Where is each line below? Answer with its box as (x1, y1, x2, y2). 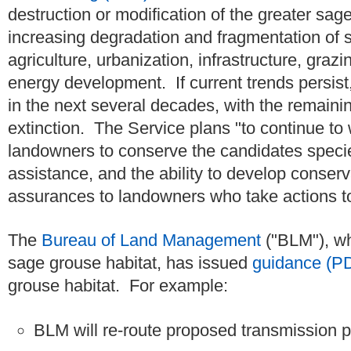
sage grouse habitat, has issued (8, 253, 252, 273)
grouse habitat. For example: (8, 276, 228, 296)
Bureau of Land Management (42, 230, 261, 251)
